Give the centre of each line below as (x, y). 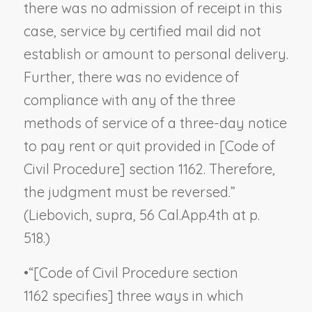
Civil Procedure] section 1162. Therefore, (149, 169)
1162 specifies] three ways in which (133, 295)
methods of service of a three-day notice (155, 123)
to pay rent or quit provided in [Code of (149, 146)
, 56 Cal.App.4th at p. (196, 214)
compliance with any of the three (129, 100)
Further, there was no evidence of (131, 77)
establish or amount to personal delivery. (156, 54)
